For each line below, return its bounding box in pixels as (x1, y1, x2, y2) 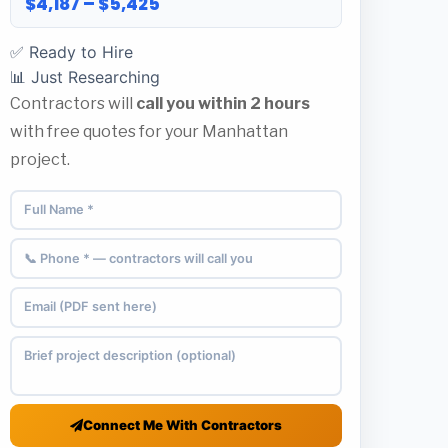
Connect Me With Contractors (83, 416, 282, 433)
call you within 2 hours (136, 93, 310, 113)
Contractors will (10, 93, 136, 113)
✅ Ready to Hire (10, 41, 133, 62)
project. (10, 149, 70, 169)
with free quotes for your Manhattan (10, 121, 288, 141)
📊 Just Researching (10, 66, 160, 87)
